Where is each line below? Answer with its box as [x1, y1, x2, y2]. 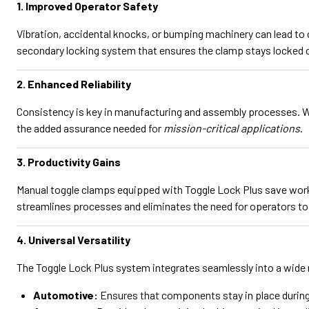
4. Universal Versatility [17, 233, 130, 246]
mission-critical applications [163, 121, 300, 134]
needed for [113, 121, 163, 134]
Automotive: [33, 288, 98, 301]
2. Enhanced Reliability [17, 77, 131, 90]
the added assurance [17, 121, 111, 134]
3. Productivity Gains [17, 155, 121, 168]
